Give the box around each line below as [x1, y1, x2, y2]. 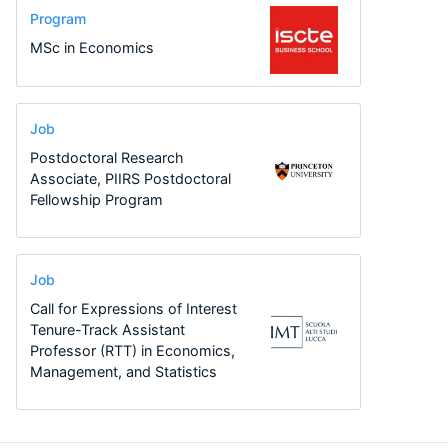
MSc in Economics [29, 39, 154, 57]
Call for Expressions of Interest [29, 299, 237, 317]
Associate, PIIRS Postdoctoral [29, 169, 231, 187]
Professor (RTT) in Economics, [29, 341, 235, 359]
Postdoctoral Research [29, 148, 184, 166]
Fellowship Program [29, 190, 163, 208]
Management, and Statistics [29, 362, 217, 380]
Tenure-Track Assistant [29, 320, 185, 338]
